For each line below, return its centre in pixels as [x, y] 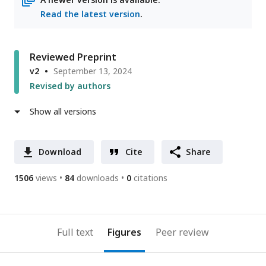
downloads [98, 178]
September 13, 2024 [93, 71]
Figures [124, 232]
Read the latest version [90, 14]
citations [151, 178]
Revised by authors [70, 86]
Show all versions [63, 112]
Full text [75, 232]
